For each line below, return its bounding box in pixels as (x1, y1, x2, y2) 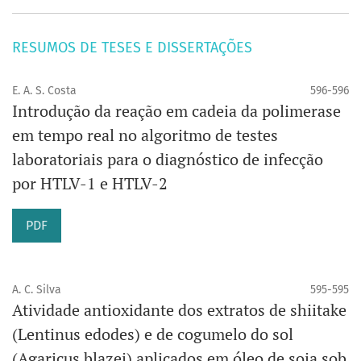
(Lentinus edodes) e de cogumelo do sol (12, 323, 293, 346)
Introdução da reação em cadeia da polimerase (12, 100, 341, 122)
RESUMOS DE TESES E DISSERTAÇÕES (12, 39, 252, 57)
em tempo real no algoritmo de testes (12, 124, 278, 147)
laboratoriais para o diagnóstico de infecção (12, 148, 323, 171)
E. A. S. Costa (12, 84, 77, 98)
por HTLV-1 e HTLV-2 (12, 172, 168, 195)
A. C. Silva (12, 283, 61, 297)
